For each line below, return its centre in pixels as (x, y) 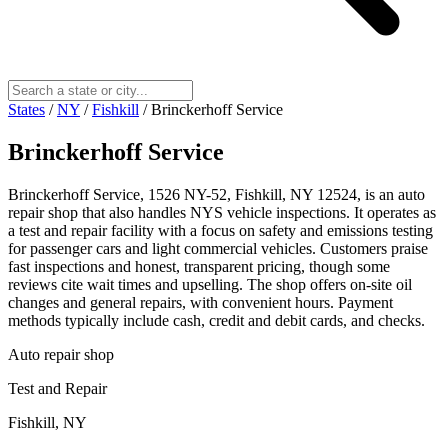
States (26, 109)
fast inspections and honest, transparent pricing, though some (199, 266)
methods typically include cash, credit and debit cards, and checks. (216, 320)
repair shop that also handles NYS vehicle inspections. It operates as (222, 212)
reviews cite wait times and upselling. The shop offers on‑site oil (210, 284)
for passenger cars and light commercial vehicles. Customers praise (218, 248)
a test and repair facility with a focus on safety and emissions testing (220, 230)
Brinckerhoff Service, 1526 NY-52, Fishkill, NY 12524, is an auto (216, 194)
